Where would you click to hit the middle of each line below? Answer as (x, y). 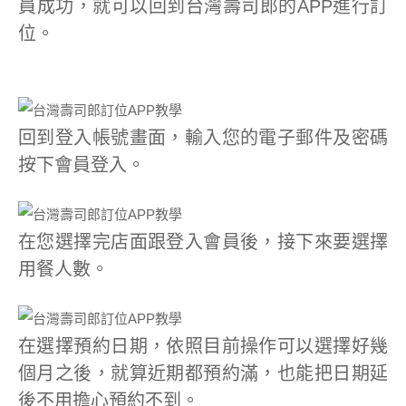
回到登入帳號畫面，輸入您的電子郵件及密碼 (203, 138)
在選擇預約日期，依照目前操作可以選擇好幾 (203, 346)
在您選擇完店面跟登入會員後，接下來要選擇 (203, 242)
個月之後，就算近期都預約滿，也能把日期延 (203, 373)
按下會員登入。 (82, 165)
